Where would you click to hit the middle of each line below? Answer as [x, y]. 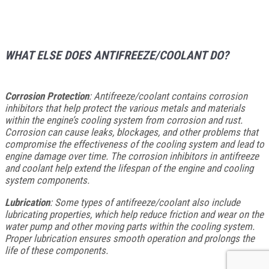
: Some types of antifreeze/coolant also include [145, 203]
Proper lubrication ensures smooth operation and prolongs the [130, 239]
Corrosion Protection [47, 96]
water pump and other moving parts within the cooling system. [130, 227]
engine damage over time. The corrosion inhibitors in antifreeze [132, 156]
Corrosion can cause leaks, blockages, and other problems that [131, 132]
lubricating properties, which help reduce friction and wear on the [134, 215]
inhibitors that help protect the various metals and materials [125, 108]
